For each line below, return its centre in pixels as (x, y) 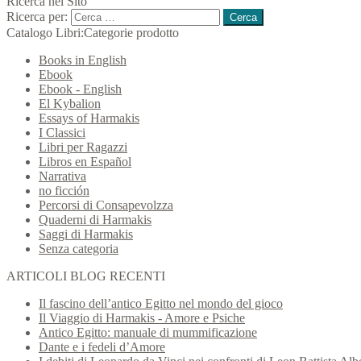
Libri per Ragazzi (83, 147)
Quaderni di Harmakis (95, 220)
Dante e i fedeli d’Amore (102, 347)
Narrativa (62, 176)
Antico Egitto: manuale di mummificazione (148, 333)
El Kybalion (70, 104)
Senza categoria (79, 249)
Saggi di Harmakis (86, 234)
